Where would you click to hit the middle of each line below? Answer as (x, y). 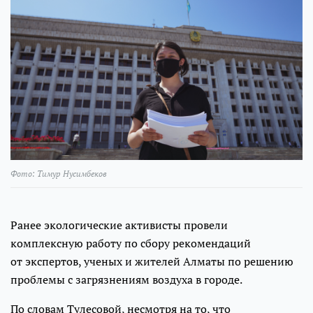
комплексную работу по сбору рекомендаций (131, 243)
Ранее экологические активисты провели (119, 225)
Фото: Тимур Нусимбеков (59, 173)
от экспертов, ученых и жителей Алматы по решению (152, 261)
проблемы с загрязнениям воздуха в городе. (126, 279)
